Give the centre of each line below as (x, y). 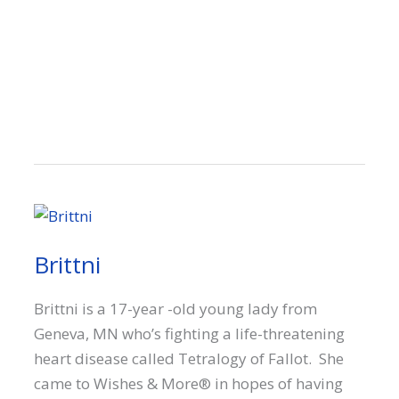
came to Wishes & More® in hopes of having (189, 384)
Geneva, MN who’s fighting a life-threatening (190, 334)
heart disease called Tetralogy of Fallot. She (189, 359)
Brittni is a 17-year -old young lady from (176, 309)
